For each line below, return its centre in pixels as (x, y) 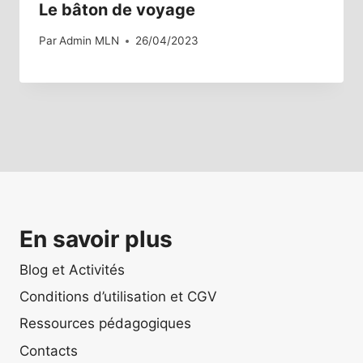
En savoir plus (96, 239)
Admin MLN (90, 41)
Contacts (49, 350)
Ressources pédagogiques (105, 324)
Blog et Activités (72, 269)
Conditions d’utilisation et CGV (118, 297)
